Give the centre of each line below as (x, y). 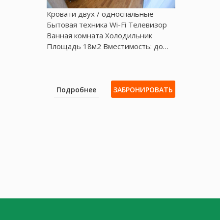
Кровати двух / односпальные (100, 14)
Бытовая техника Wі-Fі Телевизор (107, 24)
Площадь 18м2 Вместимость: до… (108, 46)
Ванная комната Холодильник (100, 35)
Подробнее (77, 89)
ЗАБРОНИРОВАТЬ (143, 89)
